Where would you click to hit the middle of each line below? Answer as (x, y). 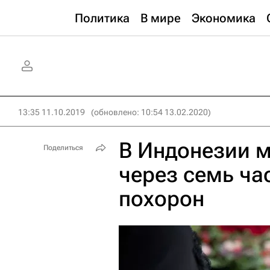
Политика (102, 18)
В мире (161, 18)
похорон (162, 199)
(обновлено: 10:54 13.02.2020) (151, 112)
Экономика (224, 18)
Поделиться (63, 148)
